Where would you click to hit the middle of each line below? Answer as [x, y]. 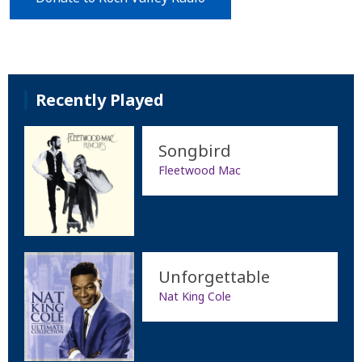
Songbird [194, 150]
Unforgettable [214, 276]
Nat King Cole [194, 296]
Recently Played [100, 99]
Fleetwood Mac [199, 170]
